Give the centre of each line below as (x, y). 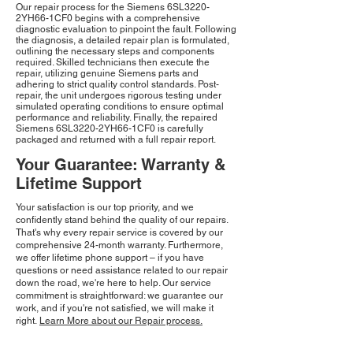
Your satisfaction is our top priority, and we (105, 208)
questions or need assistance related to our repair (122, 271)
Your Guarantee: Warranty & (121, 165)
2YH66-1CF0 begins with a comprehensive (108, 19)
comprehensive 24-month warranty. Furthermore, (119, 245)
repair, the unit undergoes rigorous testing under (119, 96)
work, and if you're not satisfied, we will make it (115, 308)
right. (28, 321)
